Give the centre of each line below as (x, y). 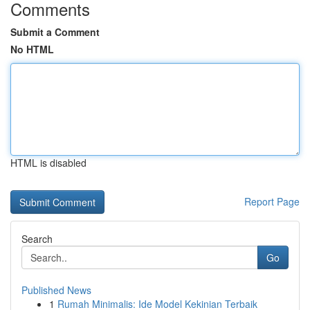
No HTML (32, 49)
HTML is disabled (48, 163)
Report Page (272, 201)
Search (37, 239)
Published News (56, 290)
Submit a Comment (55, 32)
